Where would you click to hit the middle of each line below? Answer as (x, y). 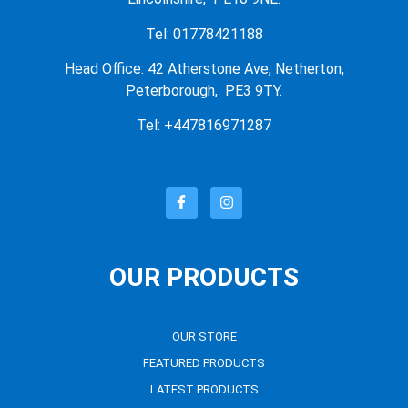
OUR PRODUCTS (204, 277)
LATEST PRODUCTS (204, 389)
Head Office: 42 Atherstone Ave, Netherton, (204, 69)
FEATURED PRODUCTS (204, 362)
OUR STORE (204, 336)
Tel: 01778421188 (204, 34)
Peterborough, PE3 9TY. (204, 91)
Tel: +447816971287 (204, 126)
